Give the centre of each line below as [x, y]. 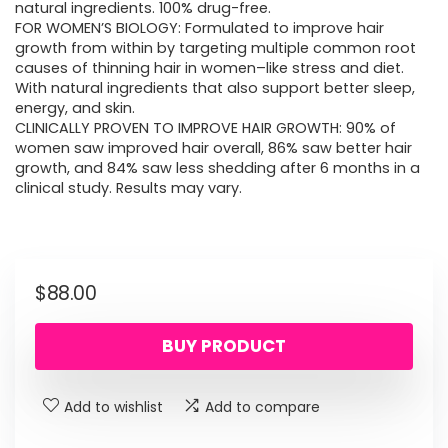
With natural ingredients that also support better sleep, [215, 88]
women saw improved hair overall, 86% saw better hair [213, 148]
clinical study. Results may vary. [128, 188]
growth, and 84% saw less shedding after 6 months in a [217, 168]
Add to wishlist [113, 407]
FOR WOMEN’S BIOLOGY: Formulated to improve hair [199, 28]
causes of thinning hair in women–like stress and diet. [209, 68]
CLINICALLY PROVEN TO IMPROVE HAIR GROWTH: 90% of [205, 128]
